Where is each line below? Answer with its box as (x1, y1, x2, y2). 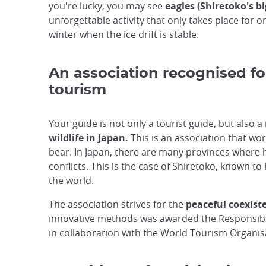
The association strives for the (49, 198, 186, 211)
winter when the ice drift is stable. (49, 28, 201, 42)
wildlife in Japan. (49, 131, 128, 145)
